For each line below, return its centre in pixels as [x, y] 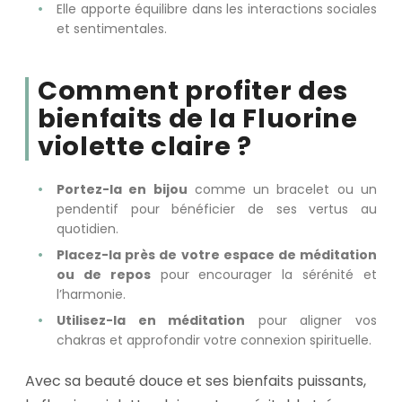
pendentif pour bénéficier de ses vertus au [217, 210]
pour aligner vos [311, 321]
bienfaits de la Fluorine [198, 118]
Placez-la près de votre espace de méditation [217, 255]
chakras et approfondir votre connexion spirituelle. [214, 341]
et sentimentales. [112, 28]
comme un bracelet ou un [282, 190]
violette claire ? [145, 146]
